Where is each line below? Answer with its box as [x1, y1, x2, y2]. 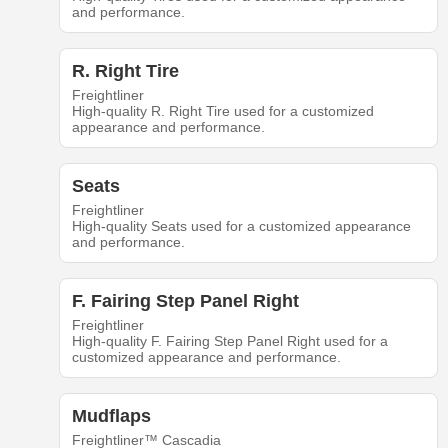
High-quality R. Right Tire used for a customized [71, 103, 374, 120]
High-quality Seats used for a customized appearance [71, 218, 411, 235]
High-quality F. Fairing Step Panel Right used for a [71, 333, 388, 350]
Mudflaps [71, 406, 151, 427]
